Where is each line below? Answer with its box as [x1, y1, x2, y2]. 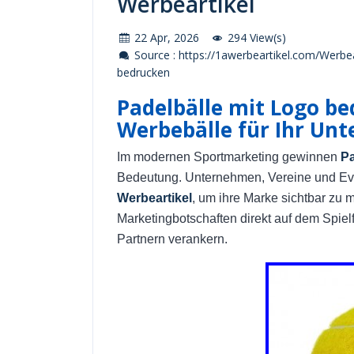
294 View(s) [224, 30, 286, 45]
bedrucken [117, 65, 170, 80]
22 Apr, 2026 [131, 30, 199, 45]
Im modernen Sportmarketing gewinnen [117, 150, 341, 164]
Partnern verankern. [117, 232, 228, 246]
